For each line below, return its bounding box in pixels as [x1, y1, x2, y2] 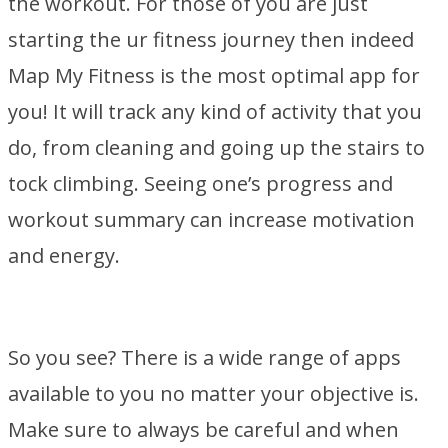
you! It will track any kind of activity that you [8, 98, 422, 125]
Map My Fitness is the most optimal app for [8, 62, 420, 89]
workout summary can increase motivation [8, 206, 415, 233]
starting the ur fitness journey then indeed [8, 26, 414, 53]
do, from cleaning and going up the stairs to [8, 134, 425, 161]
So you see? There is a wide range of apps [8, 344, 401, 371]
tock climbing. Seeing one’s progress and [8, 170, 393, 197]
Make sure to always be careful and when [8, 416, 399, 443]
